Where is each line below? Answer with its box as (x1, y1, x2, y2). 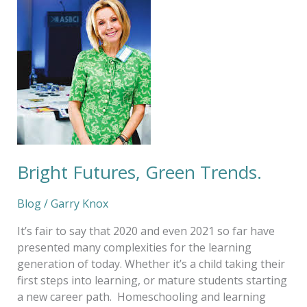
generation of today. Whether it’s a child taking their (16, 256, 285, 271)
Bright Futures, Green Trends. (16, 159, 262, 184)
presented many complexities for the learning (16, 239, 251, 255)
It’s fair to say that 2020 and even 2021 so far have (16, 223, 275, 238)
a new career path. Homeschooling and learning (16, 288, 266, 304)
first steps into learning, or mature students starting (16, 272, 287, 288)
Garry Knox (50, 195, 108, 211)
